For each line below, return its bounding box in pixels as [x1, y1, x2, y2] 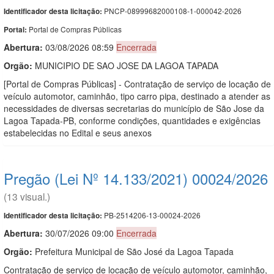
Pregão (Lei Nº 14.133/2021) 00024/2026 [4, 167, 268, 189]
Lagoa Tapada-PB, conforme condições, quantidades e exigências [4, 114, 261, 127]
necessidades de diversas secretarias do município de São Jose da [4, 102, 264, 114]
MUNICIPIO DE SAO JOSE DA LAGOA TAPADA [32, 59, 218, 72]
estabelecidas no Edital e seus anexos [4, 126, 152, 139]
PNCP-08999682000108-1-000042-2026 [102, 5, 242, 16]
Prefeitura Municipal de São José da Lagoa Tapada [32, 245, 234, 257]
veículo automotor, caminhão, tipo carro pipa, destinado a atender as [4, 89, 270, 102]
